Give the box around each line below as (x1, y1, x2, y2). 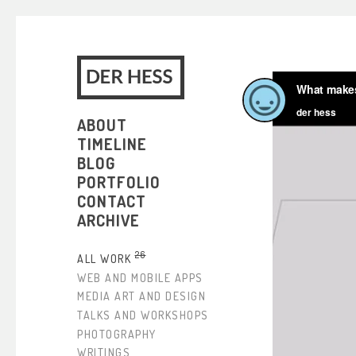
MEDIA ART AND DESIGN (77, 288, 206, 303)
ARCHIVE (77, 210, 140, 230)
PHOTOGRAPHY (77, 327, 157, 341)
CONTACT (77, 191, 146, 211)
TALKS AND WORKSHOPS (77, 308, 209, 322)
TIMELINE (77, 133, 147, 154)
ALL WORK (77, 251, 131, 265)
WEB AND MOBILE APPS (77, 270, 203, 284)
